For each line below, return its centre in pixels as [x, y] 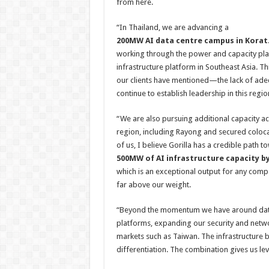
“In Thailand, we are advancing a [172, 27]
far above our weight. [153, 185]
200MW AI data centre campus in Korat [192, 41]
